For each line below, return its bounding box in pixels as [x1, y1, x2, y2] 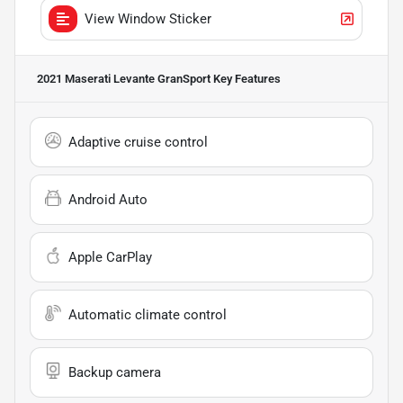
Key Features [210, 71, 281, 85]
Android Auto [68, 191, 148, 208]
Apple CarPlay [68, 248, 152, 265]
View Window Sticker [85, 10, 211, 27]
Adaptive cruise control [68, 133, 208, 150]
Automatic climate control [68, 306, 227, 323]
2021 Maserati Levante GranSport [37, 71, 210, 85]
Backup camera [68, 363, 161, 381]
